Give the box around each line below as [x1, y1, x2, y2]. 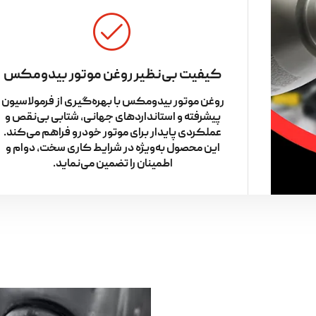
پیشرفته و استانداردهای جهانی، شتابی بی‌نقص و [4, 109, 221, 126]
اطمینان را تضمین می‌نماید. [52, 156, 173, 172]
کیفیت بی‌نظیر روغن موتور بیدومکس [4, 65, 221, 85]
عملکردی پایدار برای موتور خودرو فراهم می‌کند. [4, 125, 221, 141]
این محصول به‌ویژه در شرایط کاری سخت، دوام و [5, 140, 220, 157]
